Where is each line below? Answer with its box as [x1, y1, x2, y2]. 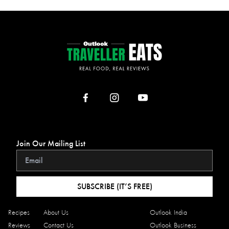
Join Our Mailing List [16, 139, 85, 149]
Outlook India [150, 208, 188, 217]
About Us [43, 208, 68, 217]
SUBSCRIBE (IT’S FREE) [77, 181, 152, 192]
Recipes [8, 208, 30, 217]
